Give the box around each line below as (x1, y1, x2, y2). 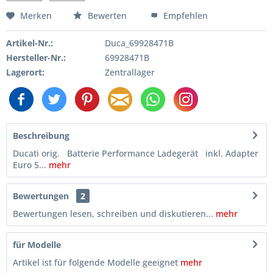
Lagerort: (6, 66, 44, 78)
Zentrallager (104, 66, 155, 78)
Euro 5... (13, 158, 46, 171)
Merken (20, 9, 52, 21)
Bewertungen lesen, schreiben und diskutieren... (13, 207, 213, 219)
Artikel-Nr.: (6, 37, 53, 49)
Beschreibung (13, 129, 69, 141)
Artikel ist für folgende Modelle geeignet (13, 256, 180, 268)
